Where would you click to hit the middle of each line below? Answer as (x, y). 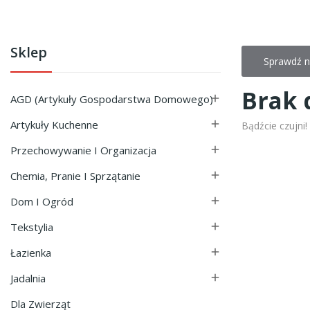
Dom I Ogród (42, 201)
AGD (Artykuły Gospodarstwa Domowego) (112, 99)
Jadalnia (28, 278)
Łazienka (31, 252)
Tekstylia (32, 227)
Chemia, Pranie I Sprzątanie (75, 175)
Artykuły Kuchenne (54, 124)
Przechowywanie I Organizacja (83, 150)
